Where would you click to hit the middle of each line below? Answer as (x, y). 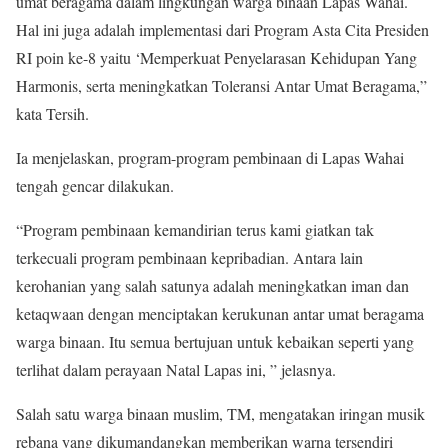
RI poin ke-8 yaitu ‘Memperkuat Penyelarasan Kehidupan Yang (216, 57)
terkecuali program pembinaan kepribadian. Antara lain (189, 257)
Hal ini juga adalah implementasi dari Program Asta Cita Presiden (222, 29)
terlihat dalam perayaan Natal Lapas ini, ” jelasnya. (176, 369)
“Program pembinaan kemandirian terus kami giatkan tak (195, 229)
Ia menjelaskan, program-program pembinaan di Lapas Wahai (210, 157)
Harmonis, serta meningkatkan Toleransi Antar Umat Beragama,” (221, 85)
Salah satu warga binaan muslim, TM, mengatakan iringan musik (220, 413)
